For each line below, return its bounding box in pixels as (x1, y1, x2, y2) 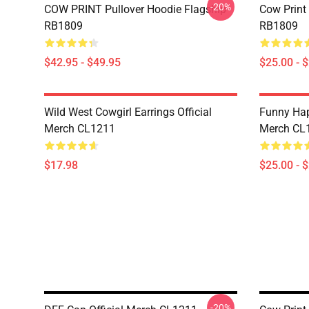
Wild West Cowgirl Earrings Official (44, 106, 212, 119)
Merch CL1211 (44, 122, 115, 135)
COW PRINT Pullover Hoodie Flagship (44, 3, 226, 16)
